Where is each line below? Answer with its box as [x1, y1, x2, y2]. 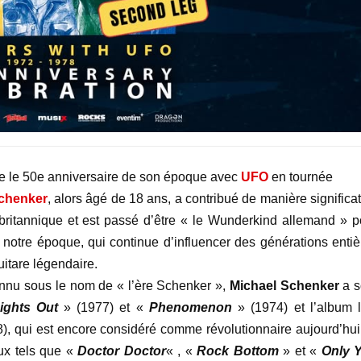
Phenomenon [148, 301, 232, 315]
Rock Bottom [197, 344, 279, 359]
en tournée [268, 170, 333, 185]
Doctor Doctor [77, 344, 166, 359]
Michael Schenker [229, 279, 339, 293]
